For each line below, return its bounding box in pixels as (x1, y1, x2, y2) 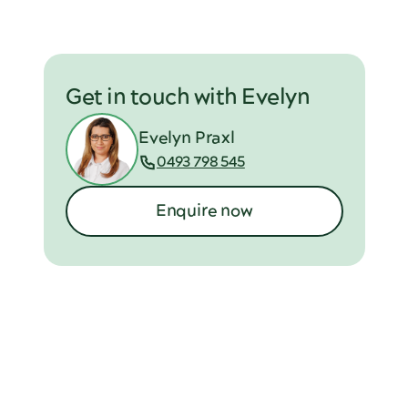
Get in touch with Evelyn (66, 82, 311, 114)
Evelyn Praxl (138, 126, 235, 149)
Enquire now (155, 199, 253, 223)
